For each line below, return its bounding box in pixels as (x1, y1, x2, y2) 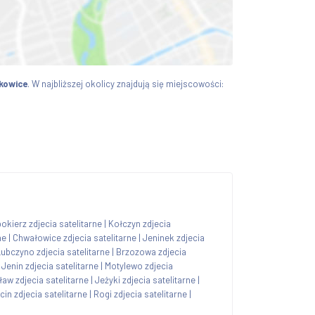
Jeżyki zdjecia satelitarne (95, 274, 195, 285)
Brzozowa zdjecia (116, 245, 186, 257)
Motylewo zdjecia (105, 259, 173, 271)
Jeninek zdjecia (143, 231, 205, 243)
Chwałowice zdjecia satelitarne (13, 231, 136, 243)
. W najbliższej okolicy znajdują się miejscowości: (27, 77, 224, 89)
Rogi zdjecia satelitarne (94, 288, 187, 300)
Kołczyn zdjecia (108, 217, 171, 229)
